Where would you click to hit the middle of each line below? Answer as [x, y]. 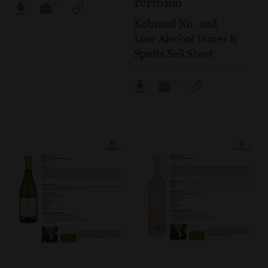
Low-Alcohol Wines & [186, 39]
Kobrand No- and [176, 24]
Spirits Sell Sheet [174, 54]
